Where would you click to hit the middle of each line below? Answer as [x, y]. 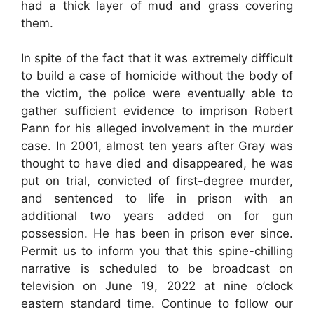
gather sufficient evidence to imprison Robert [157, 111]
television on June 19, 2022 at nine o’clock [157, 286]
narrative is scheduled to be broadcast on [157, 268]
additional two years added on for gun [157, 216]
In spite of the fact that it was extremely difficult [157, 58]
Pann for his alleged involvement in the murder [157, 128]
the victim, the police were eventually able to [157, 93]
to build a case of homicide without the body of [157, 76]
